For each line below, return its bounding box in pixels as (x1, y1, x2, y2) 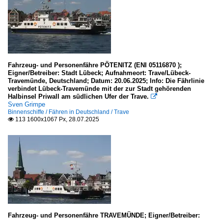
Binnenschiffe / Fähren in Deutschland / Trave (8, 109, 129, 115)
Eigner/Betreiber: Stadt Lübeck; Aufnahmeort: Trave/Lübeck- (8, 69, 191, 77)
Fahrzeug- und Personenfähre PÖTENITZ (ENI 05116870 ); (8, 61, 182, 69)
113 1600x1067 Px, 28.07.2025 (14, 116, 99, 123)
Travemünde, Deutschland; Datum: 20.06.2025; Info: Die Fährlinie (8, 77, 204, 84)
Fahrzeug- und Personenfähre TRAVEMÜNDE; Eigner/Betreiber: (8, 212, 200, 219)
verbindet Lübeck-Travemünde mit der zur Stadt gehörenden (8, 85, 191, 92)
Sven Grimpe (8, 101, 45, 108)
